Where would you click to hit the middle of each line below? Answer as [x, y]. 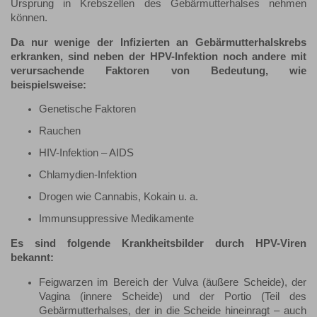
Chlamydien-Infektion [88, 175]
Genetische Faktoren [87, 109]
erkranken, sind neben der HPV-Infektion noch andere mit [158, 56]
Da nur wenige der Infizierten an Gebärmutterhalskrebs [158, 42]
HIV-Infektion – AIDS [86, 153]
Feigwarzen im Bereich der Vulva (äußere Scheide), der [173, 282]
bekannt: [32, 257]
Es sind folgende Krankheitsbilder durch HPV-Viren [158, 243]
